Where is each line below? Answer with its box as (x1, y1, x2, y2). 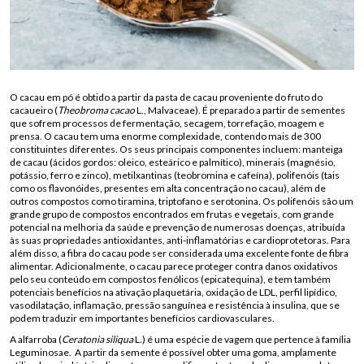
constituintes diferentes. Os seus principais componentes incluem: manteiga (10, 143, 343, 155)
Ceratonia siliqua (62, 333, 135, 345)
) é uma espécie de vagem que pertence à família (142, 333, 351, 345)
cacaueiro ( (10, 104, 58, 116)
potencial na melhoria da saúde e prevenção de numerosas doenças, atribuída (10, 221, 345, 233)
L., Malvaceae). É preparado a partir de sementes (135, 104, 345, 116)
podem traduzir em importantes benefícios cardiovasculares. (10, 312, 275, 324)
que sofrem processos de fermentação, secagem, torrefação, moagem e (10, 117, 324, 129)
